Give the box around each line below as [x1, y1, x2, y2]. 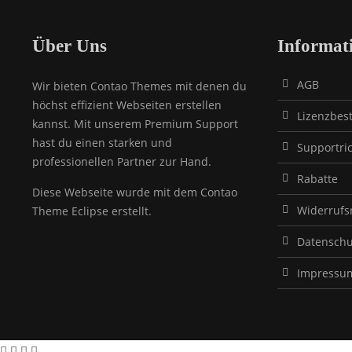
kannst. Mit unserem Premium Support [31, 116, 238, 131]
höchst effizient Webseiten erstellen [31, 97, 222, 112]
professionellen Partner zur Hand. [31, 154, 211, 169]
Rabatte [296, 171, 338, 186]
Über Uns [31, 36, 107, 56]
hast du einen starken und [31, 135, 172, 150]
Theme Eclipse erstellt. [31, 203, 152, 218]
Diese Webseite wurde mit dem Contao [31, 185, 237, 200]
